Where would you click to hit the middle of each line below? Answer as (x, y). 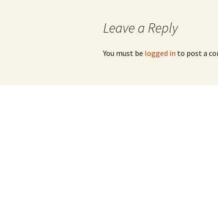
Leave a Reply (141, 28)
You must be (124, 53)
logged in (160, 53)
